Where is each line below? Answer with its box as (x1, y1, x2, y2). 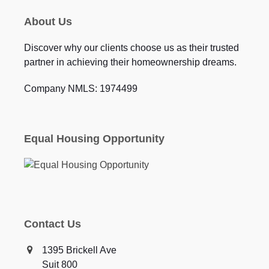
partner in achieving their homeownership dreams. (23, 57, 237, 67)
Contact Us (23, 218, 81, 230)
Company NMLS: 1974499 (23, 83, 138, 94)
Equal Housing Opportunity (23, 133, 165, 145)
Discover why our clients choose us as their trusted (23, 43, 239, 53)
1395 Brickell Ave (41, 245, 116, 255)
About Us (23, 16, 72, 28)
